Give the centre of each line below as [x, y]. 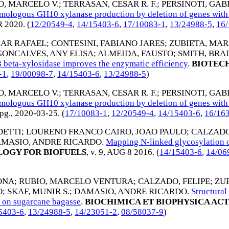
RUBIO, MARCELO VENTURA [76, 181]
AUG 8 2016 [130, 152]
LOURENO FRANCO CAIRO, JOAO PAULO [106, 132]
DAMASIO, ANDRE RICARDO [131, 192]
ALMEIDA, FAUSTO [135, 53]
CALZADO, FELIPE [174, 181]
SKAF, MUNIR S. [38, 192]
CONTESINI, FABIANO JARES [108, 43]
